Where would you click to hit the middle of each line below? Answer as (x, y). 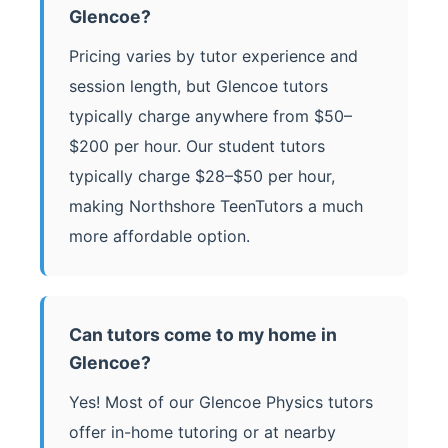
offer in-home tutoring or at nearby (202, 431)
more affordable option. (159, 235)
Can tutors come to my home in (203, 334)
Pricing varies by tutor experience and (213, 55)
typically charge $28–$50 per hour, (202, 175)
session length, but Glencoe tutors (198, 85)
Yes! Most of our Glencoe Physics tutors (221, 401)
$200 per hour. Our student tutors (197, 145)
